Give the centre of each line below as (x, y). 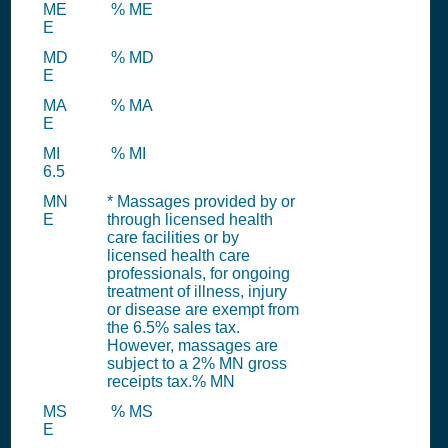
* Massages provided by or (201, 201)
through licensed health (190, 219)
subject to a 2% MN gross (197, 363)
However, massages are (192, 345)
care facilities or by (173, 237)
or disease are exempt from (203, 309)
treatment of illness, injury (197, 291)
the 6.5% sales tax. (173, 327)
